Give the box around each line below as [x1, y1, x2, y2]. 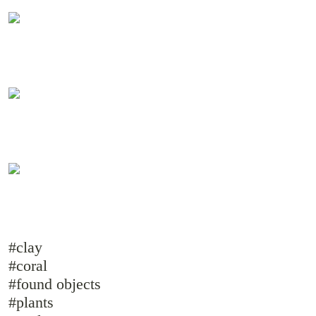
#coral [8, 256, 47, 274]
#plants [8, 293, 54, 311]
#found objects [8, 274, 101, 293]
